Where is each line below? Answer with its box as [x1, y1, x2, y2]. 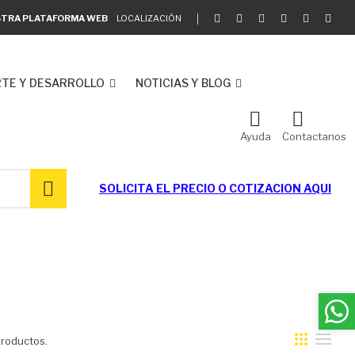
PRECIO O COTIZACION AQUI [173, 181, 331, 195]
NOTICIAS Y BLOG [136, 76, 231, 90]
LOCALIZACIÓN [116, 12, 181, 24]
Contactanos [282, 130, 346, 143]
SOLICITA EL [99, 181, 173, 195]
